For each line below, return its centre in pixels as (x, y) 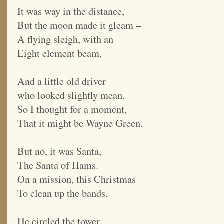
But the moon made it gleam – (79, 25)
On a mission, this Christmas (77, 179)
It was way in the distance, (71, 11)
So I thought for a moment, (72, 109)
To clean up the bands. (63, 193)
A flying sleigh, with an (65, 39)
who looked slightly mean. (71, 95)
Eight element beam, (60, 53)
